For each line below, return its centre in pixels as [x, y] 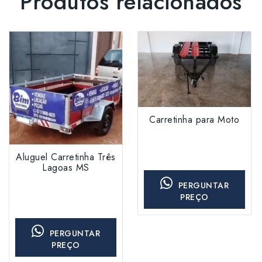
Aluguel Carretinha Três [66, 157]
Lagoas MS [66, 167]
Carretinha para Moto [194, 119]
